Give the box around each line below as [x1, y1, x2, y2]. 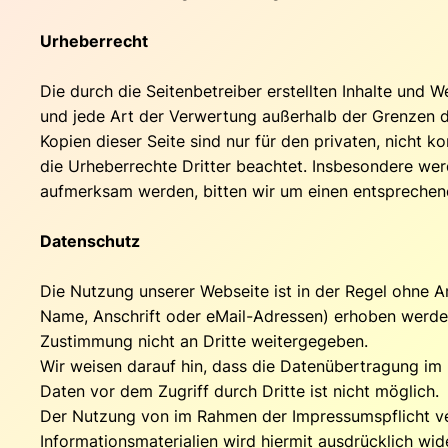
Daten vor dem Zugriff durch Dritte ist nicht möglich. [40, 380, 439, 401]
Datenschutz [40, 230, 140, 251]
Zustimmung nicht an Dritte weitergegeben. [40, 330, 368, 351]
